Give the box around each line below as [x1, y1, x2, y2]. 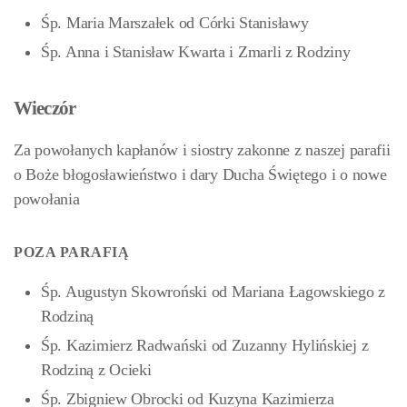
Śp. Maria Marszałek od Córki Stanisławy [41, 14, 309, 32]
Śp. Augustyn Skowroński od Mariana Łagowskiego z [41, 283, 386, 301]
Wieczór [14, 97, 75, 119]
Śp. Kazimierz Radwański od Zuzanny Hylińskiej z [41, 336, 369, 354]
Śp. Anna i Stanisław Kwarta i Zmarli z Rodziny [41, 43, 351, 61]
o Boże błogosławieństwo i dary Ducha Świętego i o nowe [14, 165, 387, 184]
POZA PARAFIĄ [14, 244, 129, 260]
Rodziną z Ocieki [41, 361, 152, 379]
